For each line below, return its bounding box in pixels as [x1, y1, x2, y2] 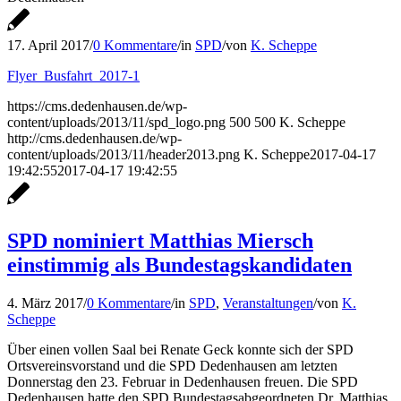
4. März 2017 [7, 294, 83, 311]
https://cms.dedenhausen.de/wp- [7, 98, 187, 114]
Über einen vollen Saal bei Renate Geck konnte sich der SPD [7, 341, 354, 357]
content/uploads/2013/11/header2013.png [7, 146, 240, 162]
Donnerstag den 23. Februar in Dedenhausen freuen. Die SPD [7, 373, 358, 389]
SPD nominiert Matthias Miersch [7, 228, 313, 252]
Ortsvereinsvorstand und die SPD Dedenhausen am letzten [7, 357, 337, 373]
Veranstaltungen [223, 294, 313, 311]
